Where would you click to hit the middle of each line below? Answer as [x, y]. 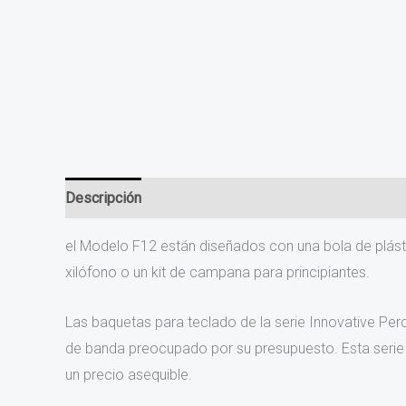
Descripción [103, 198]
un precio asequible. [129, 374]
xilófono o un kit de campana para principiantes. [217, 273]
